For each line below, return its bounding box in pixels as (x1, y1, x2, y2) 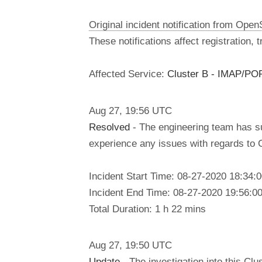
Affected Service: (89, 67, 167, 80)
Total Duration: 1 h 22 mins (89, 202, 206, 215)
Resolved (89, 120, 130, 133)
